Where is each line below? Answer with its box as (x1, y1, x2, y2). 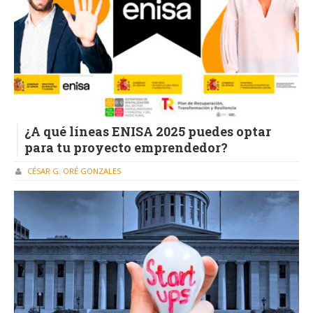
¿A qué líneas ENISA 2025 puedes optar (24, 122, 271, 140)
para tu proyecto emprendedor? (24, 138, 228, 156)
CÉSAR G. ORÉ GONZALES (27, 166, 121, 177)
